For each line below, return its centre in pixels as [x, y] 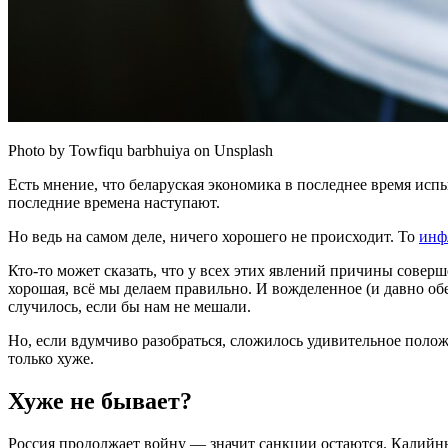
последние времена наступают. [114, 202]
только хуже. [51, 358]
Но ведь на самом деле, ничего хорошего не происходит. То [213, 236]
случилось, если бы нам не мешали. [129, 306]
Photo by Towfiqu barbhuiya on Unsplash [140, 150]
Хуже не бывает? [100, 400]
